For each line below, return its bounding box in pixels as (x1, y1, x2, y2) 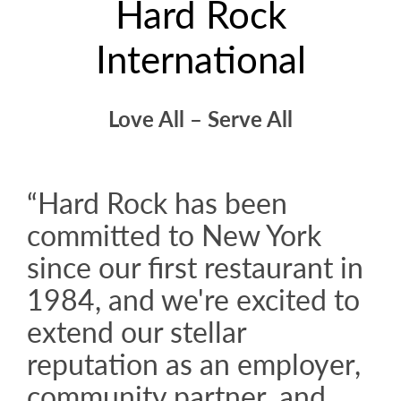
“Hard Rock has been (27, 182, 287, 224)
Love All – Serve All (108, 103, 293, 134)
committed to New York (27, 214, 321, 256)
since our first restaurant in (27, 246, 363, 288)
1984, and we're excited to (27, 278, 360, 320)
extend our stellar (27, 311, 246, 353)
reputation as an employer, (27, 343, 361, 385)
